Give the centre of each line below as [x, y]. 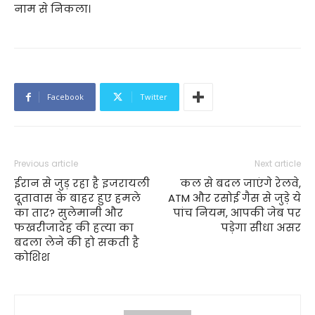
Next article [278, 163]
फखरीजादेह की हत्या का [74, 227]
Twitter [154, 97]
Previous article [46, 163]
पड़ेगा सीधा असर [261, 227]
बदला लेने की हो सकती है [77, 242]
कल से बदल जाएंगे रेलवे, [240, 183]
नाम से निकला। [52, 9]
